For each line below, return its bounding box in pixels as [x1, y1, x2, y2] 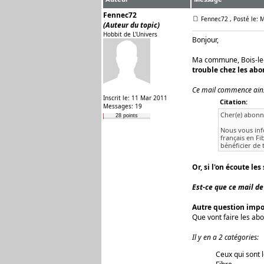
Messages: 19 [103, 102, 142, 110]
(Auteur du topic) [103, 20, 160, 30]
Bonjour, [192, 35, 219, 45]
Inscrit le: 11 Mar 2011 [103, 94, 167, 102]
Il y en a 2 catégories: [192, 232, 259, 242]
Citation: [219, 97, 247, 106]
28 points [115, 113, 138, 118]
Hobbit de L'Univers [103, 30, 157, 38]
